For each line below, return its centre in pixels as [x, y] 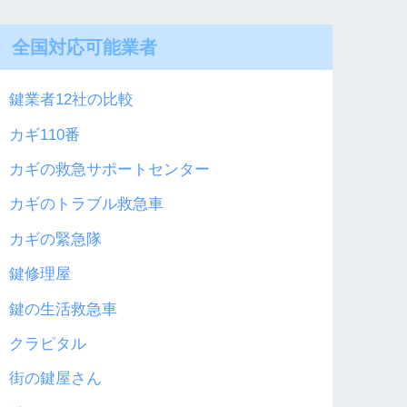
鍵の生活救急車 [64, 309]
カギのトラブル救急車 [87, 204]
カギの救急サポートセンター [110, 170]
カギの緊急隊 [56, 239]
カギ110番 [45, 134]
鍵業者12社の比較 [72, 100]
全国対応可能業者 [85, 46]
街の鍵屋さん [56, 379]
